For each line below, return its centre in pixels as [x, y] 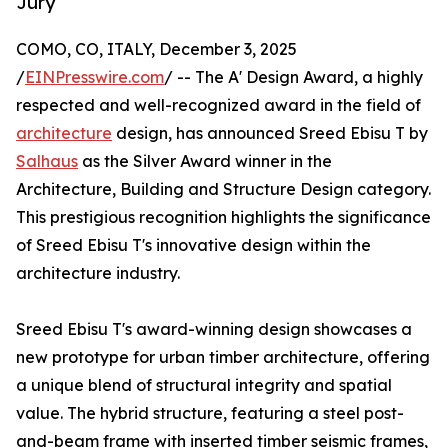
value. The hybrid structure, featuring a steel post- [210, 413]
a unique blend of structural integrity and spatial [204, 385]
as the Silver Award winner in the [205, 161]
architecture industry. [98, 273]
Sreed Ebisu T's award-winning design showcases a [214, 329]
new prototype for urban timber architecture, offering [223, 357]
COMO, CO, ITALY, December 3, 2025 [156, 49]
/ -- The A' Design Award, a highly [293, 77]
